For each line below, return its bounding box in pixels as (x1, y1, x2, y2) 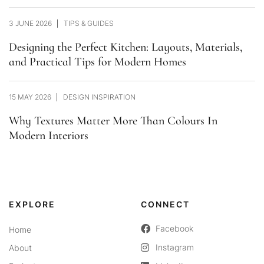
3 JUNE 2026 (9, 19, 52, 28)
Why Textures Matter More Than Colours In (9, 113, 217, 128)
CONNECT (141, 199, 190, 210)
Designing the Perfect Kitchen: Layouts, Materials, (9, 39, 242, 55)
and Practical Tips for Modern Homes (9, 54, 186, 70)
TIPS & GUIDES (64, 19, 114, 28)
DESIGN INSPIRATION (63, 93, 136, 102)
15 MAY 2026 (9, 93, 51, 102)
